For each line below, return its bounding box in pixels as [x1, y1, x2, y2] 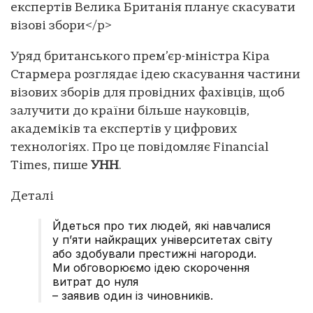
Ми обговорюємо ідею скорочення [52, 260, 249, 275]
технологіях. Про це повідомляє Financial [10, 140, 269, 154]
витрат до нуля [52, 274, 142, 289]
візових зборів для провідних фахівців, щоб [10, 86, 284, 100]
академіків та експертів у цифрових [10, 122, 238, 136]
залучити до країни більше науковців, [10, 104, 249, 118]
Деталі [10, 189, 54, 203]
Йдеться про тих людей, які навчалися [52, 218, 270, 233]
